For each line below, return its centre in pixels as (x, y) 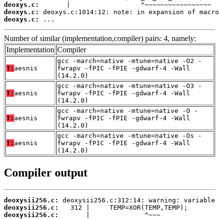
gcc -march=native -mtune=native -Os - (130, 135)
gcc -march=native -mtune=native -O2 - (130, 61)
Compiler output (46, 172)
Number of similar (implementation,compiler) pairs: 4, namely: (100, 38)
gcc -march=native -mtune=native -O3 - (130, 86)
